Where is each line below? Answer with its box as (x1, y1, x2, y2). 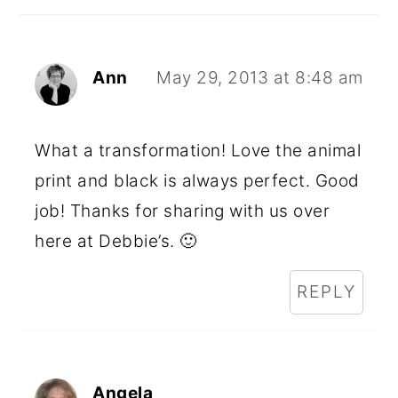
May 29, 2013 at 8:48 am (156, 68, 363, 88)
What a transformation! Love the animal (35, 140, 362, 161)
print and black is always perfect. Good (35, 171, 360, 191)
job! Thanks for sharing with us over (35, 201, 330, 221)
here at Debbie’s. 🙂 (35, 231, 197, 251)
